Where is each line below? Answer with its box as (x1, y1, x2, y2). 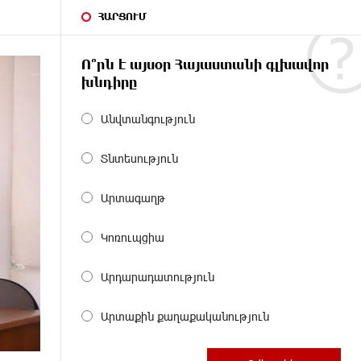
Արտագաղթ (101, 190, 165, 205)
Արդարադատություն (101, 269, 214, 284)
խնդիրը (81, 73, 137, 89)
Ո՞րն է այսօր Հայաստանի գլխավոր (81, 56, 329, 72)
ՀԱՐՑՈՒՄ (98, 10, 147, 22)
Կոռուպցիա (101, 230, 164, 244)
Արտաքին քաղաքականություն (101, 309, 269, 323)
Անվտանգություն (101, 111, 195, 126)
